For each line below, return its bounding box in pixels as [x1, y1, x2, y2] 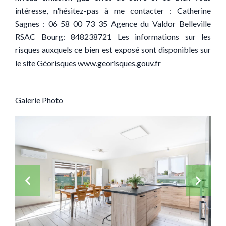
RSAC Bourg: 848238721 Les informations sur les [15, 32, 211, 41]
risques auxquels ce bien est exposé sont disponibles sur [15, 45, 211, 54]
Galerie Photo [15, 95, 63, 105]
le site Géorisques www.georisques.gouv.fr [15, 58, 161, 68]
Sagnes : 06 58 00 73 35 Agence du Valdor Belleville [15, 19, 211, 28]
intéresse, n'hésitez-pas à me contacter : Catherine [15, 6, 211, 15]
